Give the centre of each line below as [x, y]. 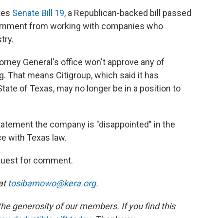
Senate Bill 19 [38, 13]
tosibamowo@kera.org [52, 183]
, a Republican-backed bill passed [128, 13]
